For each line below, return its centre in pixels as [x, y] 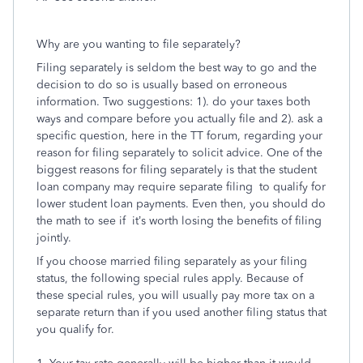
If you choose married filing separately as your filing [172, 261]
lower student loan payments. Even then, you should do [181, 204]
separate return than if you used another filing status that [181, 312]
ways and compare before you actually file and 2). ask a [179, 119]
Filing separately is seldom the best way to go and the [177, 68]
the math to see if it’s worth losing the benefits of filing [179, 221]
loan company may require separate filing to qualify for [181, 187]
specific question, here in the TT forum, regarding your [179, 136]
